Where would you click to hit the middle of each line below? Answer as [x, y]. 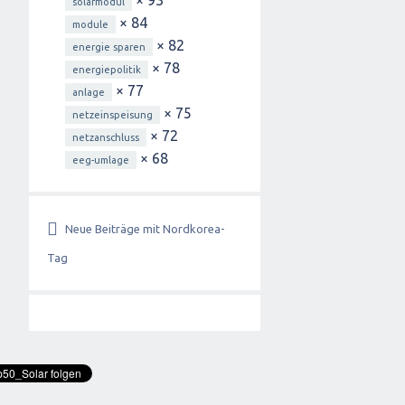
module [90, 24]
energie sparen [109, 47]
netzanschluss [106, 137]
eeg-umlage [101, 160]
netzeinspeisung [113, 115]
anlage [89, 92]
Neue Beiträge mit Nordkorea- [145, 229]
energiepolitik [107, 70]
